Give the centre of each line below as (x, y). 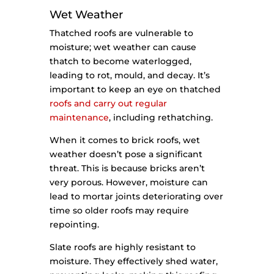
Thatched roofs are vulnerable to (121, 33)
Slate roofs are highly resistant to (122, 247)
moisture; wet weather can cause (123, 47)
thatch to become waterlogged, (120, 61)
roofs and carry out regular (108, 104)
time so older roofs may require (119, 211)
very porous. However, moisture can (128, 183)
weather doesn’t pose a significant (126, 154)
